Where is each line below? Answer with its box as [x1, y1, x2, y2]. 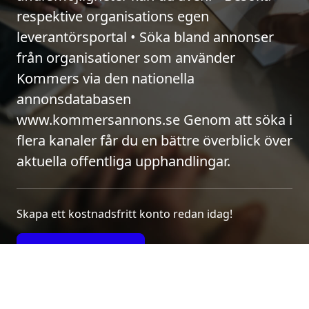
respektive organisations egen [17, 6, 209, 26]
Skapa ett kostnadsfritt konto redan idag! [17, 206, 232, 221]
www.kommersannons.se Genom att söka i [17, 110, 292, 129]
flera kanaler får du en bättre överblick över [17, 130, 292, 150]
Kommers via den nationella [17, 68, 195, 88]
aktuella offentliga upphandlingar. [17, 151, 230, 170]
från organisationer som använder [17, 48, 235, 67]
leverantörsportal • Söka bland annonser [17, 27, 274, 46]
